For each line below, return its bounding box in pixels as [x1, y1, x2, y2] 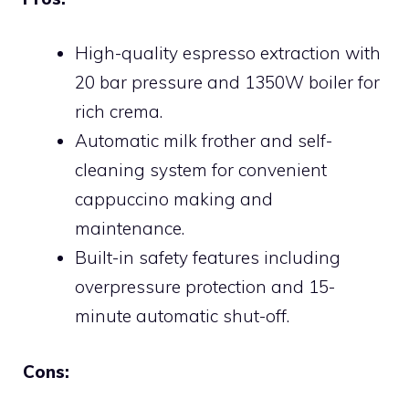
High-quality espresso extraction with [75, 42, 381, 64]
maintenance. [75, 217, 184, 239]
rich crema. [75, 100, 163, 122]
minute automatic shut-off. [75, 305, 289, 327]
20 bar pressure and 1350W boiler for [75, 71, 380, 93]
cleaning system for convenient [75, 159, 327, 181]
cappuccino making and [75, 188, 273, 210]
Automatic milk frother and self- [75, 130, 332, 152]
